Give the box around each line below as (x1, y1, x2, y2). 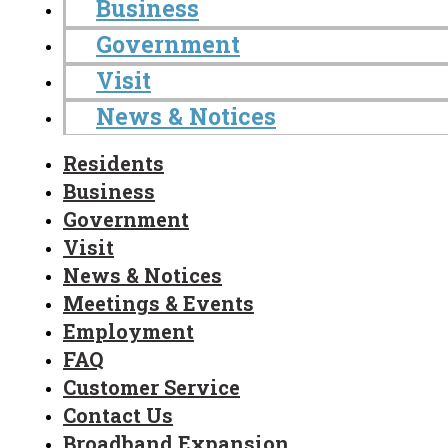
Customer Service (63, 373, 240, 400)
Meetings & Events (63, 289, 254, 316)
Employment (63, 317, 194, 344)
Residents (63, 149, 164, 176)
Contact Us (63, 401, 173, 428)
